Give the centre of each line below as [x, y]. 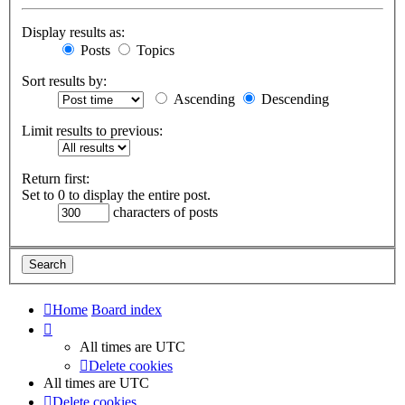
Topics [154, 51]
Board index [127, 309]
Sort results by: [64, 81]
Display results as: [73, 33]
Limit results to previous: [92, 131]
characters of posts [164, 212]
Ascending [202, 99]
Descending [293, 99]
